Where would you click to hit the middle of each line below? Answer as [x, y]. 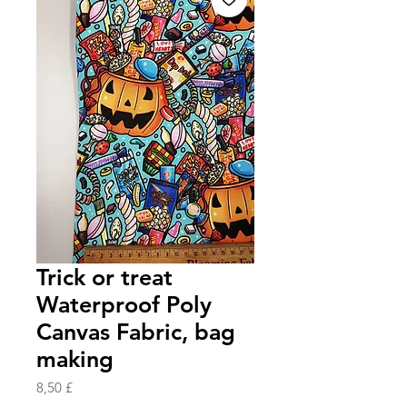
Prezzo [91, 387]
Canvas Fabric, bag [136, 332]
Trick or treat [104, 278]
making [75, 359]
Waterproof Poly [124, 305]
